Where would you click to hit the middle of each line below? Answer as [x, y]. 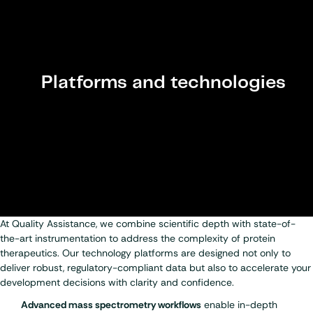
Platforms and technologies [163, 83]
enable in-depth [239, 304]
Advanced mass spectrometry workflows [111, 304]
